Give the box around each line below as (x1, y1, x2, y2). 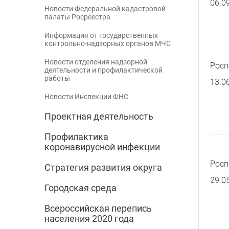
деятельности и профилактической (44, 66, 163, 75)
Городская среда (44, 182, 117, 194)
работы (44, 74, 70, 83)
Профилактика (44, 131, 108, 143)
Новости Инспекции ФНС (44, 93, 128, 101)
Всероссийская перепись (44, 203, 152, 214)
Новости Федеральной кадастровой (44, 5, 166, 13)
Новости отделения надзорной (44, 58, 147, 66)
